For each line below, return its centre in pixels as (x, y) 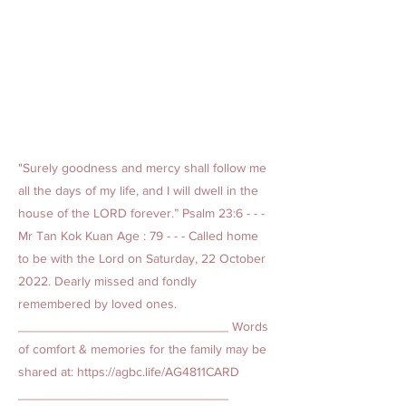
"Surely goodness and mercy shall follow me (142, 168)
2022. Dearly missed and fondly (107, 281)
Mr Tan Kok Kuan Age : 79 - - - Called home (138, 236)
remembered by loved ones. (97, 304)
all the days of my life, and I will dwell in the (138, 190)
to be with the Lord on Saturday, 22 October (142, 258)
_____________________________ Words (143, 326)
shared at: (48, 372)
